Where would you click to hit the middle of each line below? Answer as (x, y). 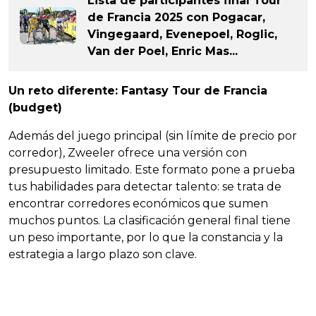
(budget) (35, 107)
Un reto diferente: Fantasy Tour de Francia (138, 90)
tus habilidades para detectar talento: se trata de (145, 186)
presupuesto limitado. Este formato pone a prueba (152, 169)
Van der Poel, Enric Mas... (163, 51)
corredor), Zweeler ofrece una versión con (128, 152)
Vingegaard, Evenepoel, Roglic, (182, 34)
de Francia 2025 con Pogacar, (176, 17)
